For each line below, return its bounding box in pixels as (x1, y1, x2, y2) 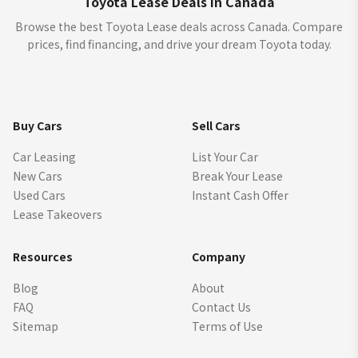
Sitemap (13, 318, 58, 334)
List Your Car (192, 149, 258, 165)
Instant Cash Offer (192, 187, 288, 203)
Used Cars (13, 187, 66, 203)
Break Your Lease (192, 168, 283, 184)
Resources (13, 249, 73, 265)
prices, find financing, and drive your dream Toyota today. (26, 36, 332, 52)
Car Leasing (13, 149, 76, 165)
